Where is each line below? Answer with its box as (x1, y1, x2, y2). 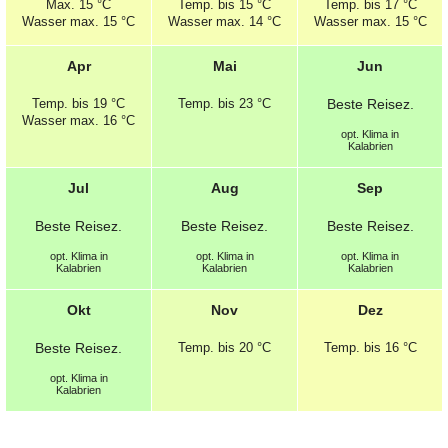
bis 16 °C (359, 339, 417, 355)
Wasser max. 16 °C (22, 112, 135, 128)
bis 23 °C (214, 95, 271, 111)
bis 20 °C (214, 339, 271, 355)
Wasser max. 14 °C (168, 13, 281, 29)
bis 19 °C (68, 95, 125, 111)
